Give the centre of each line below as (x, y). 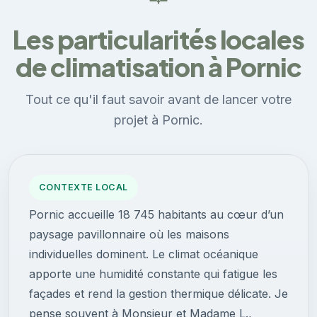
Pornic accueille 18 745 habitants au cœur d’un (156, 215)
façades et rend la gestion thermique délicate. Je (158, 294)
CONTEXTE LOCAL (83, 188)
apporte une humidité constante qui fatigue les (153, 274)
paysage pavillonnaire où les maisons (129, 235)
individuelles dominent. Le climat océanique (144, 254)
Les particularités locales (158, 40)
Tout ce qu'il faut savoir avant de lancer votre (158, 100)
